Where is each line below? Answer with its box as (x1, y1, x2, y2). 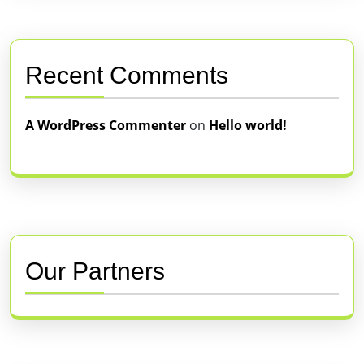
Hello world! (209, 115, 287, 134)
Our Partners (25, 257, 165, 284)
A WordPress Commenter (25, 115, 186, 134)
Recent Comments (25, 61, 228, 89)
